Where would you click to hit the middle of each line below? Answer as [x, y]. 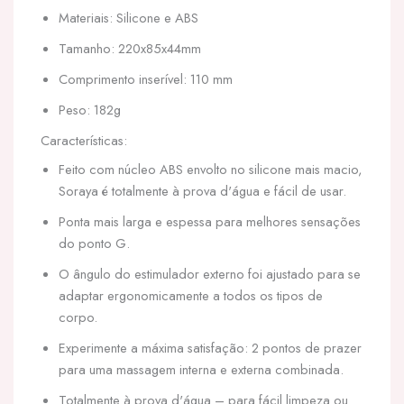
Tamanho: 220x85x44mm [130, 48]
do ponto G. [94, 243]
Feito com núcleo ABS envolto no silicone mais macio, [210, 169]
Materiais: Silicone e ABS [129, 18]
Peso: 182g [90, 110]
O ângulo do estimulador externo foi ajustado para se [210, 274]
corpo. [78, 317]
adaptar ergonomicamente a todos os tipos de [191, 295]
